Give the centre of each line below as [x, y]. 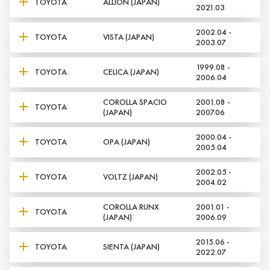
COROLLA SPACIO [135, 102]
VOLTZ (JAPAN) [130, 177]
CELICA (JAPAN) [131, 72]
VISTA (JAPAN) [128, 37]
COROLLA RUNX [131, 206]
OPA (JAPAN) [126, 142]
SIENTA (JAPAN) [131, 247]
